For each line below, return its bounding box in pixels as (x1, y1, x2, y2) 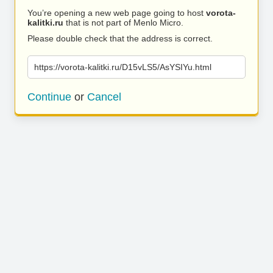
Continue (27, 91, 71, 103)
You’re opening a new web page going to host (27, 8, 206, 18)
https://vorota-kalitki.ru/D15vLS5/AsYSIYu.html (34, 62, 211, 72)
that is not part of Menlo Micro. (63, 18, 183, 27)
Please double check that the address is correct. (27, 34, 213, 43)
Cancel (87, 91, 121, 103)
